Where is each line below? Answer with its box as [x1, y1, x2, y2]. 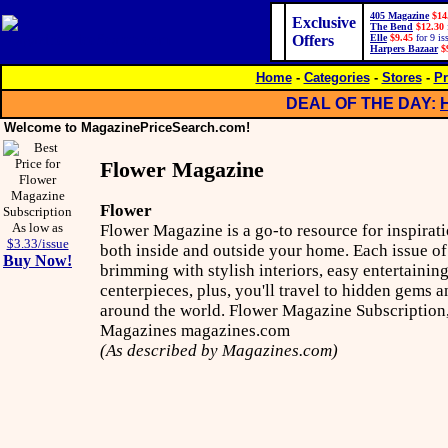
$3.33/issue [6, 236, 69, 251]
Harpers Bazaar [370, 43, 438, 54]
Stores [381, 70, 422, 85]
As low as [12, 220, 63, 235]
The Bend [370, 21, 413, 32]
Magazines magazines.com [100, 320, 290, 340]
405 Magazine [370, 10, 429, 21]
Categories [303, 70, 370, 85]
